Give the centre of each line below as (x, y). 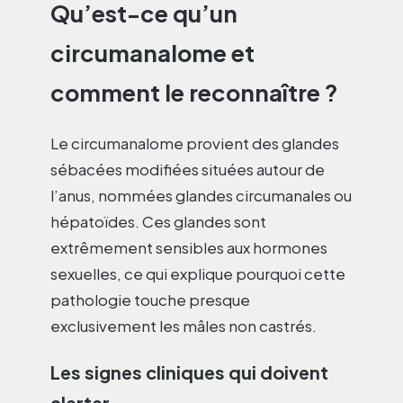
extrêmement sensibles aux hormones (189, 248)
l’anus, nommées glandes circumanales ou (201, 196)
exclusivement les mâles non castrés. (184, 326)
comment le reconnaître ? (194, 93)
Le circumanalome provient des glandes (195, 143)
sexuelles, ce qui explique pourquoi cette (198, 274)
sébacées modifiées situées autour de (188, 170)
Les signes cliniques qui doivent (189, 372)
